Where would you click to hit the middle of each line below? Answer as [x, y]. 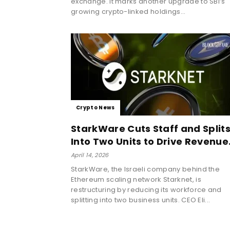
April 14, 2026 [90, 155]
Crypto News [95, 107]
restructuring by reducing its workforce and [146, 189]
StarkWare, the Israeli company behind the [146, 169]
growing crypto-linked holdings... [128, 11]
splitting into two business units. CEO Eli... [141, 200]
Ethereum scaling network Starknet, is [136, 179]
